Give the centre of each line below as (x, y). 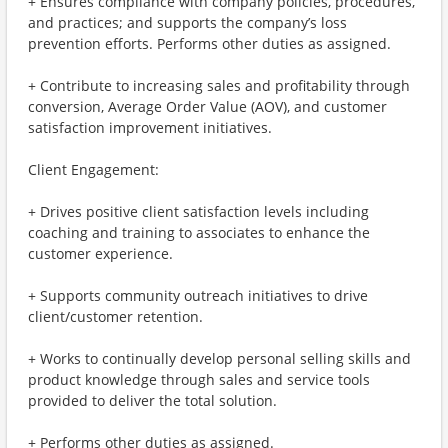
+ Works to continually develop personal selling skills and (219, 358)
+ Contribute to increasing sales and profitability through (219, 85)
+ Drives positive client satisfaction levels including (198, 211)
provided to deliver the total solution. (152, 400)
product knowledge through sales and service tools (199, 379)
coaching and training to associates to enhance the (199, 232)
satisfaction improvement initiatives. (150, 127)
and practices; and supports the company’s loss (187, 22)
